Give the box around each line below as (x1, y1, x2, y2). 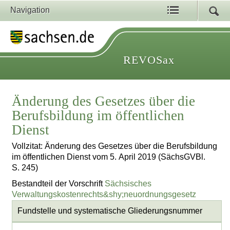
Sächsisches (105, 179, 152, 188)
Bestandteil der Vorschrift (12, 179, 105, 188)
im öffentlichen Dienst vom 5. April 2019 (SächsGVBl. (12, 152, 206, 162)
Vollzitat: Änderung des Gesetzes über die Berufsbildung (12, 142, 218, 151)
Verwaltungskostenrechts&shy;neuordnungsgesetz (12, 189, 197, 199)
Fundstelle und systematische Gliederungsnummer (17, 206, 202, 216)
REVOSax (123, 53, 175, 66)
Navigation (10, 6, 50, 14)
